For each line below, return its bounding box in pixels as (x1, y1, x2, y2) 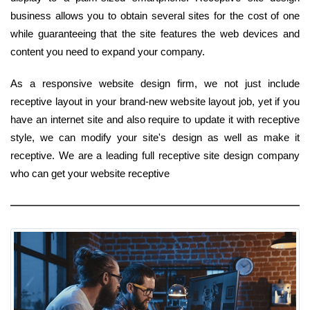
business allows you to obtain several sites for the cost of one (10, 9, 300, 21)
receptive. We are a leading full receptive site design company (10, 149, 300, 161)
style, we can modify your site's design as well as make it (10, 131, 300, 143)
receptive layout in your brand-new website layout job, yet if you (10, 95, 300, 107)
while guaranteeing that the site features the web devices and (10, 27, 300, 39)
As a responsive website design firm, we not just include (10, 77, 300, 89)
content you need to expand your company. (10, 45, 205, 57)
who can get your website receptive (10, 167, 170, 179)
